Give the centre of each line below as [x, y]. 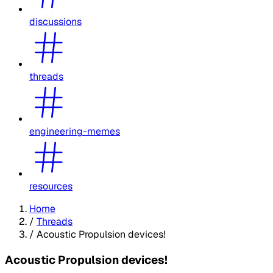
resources [51, 186]
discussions [55, 21]
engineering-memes [75, 131]
